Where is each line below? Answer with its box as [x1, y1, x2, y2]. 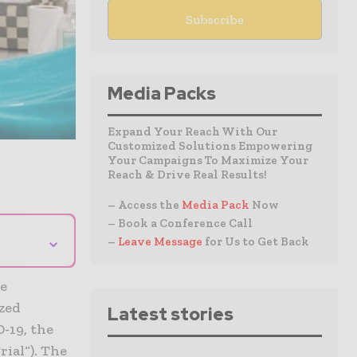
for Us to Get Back [205, 234, 309, 249]
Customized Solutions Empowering [108, 139, 312, 153]
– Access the [108, 198, 182, 212]
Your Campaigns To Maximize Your [108, 153, 308, 167]
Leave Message [118, 234, 205, 249]
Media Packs [108, 82, 216, 105]
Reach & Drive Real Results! [108, 167, 267, 182]
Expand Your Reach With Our [108, 124, 277, 139]
